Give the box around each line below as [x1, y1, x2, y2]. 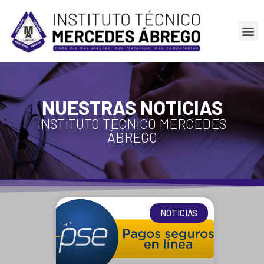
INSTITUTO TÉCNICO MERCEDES [37, 115, 227, 132]
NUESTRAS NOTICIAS [41, 95, 223, 119]
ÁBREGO [107, 128, 157, 146]
